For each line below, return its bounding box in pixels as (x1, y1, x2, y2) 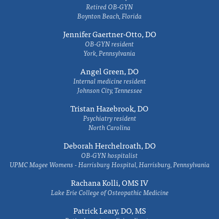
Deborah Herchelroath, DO (63, 139, 156, 152)
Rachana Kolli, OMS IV (71, 176, 148, 189)
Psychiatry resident (83, 112, 136, 123)
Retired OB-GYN (86, 1, 133, 12)
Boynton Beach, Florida (77, 10, 142, 21)
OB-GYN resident (85, 38, 134, 49)
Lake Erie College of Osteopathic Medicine (50, 187, 169, 197)
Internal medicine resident (73, 75, 146, 86)
